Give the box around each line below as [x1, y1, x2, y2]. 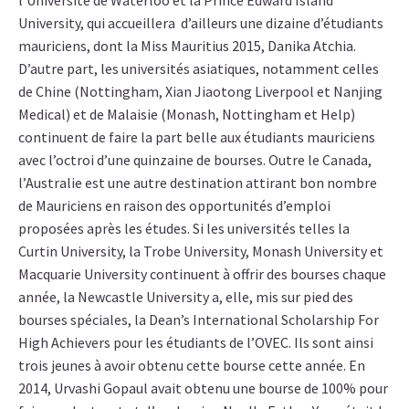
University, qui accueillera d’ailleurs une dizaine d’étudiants [18, 14, 383, 33]
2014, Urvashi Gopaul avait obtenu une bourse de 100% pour [18, 379, 388, 398]
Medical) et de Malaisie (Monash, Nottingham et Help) [18, 105, 355, 124]
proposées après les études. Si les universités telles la [18, 219, 350, 238]
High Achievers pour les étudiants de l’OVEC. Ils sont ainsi [18, 333, 373, 352]
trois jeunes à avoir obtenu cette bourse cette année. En [18, 356, 365, 375]
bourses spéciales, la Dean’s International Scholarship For [18, 310, 379, 330]
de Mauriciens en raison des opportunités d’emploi [18, 196, 330, 215]
